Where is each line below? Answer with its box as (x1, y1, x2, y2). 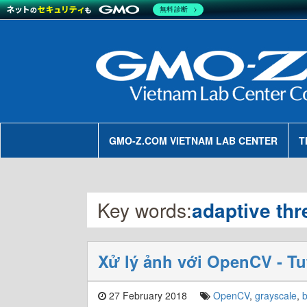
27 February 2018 (106, 288, 187, 302)
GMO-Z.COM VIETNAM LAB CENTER (108, 134, 278, 147)
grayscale (255, 288, 297, 302)
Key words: (97, 196, 192, 223)
